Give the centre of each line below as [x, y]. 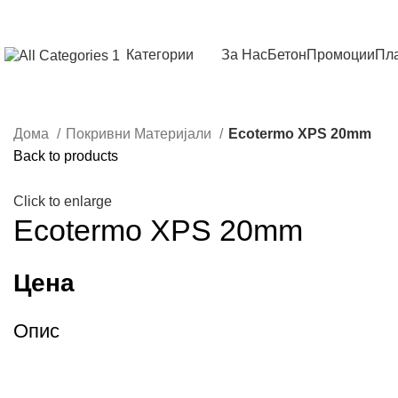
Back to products [66, 156]
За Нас [244, 55]
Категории [160, 55]
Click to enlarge [63, 202]
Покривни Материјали [140, 134]
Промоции [341, 55]
